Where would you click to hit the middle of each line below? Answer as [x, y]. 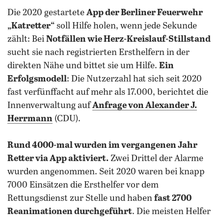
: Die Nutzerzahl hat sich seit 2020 [134, 79]
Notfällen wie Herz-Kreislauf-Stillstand [128, 39]
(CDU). [67, 119]
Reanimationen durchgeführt [70, 212]
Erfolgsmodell [37, 79]
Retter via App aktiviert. [58, 159]
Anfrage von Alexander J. [145, 106]
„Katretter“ [31, 26]
